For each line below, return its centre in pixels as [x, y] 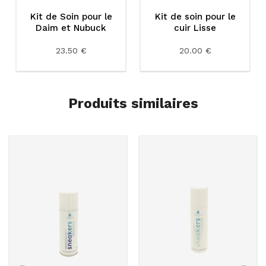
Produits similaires [133, 104]
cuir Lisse [195, 28]
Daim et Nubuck [71, 28]
